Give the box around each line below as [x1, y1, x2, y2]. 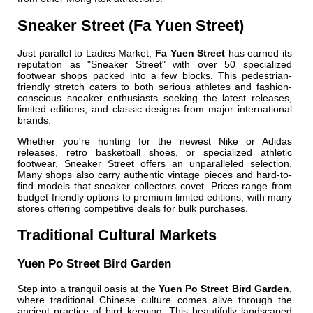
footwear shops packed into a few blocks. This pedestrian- [17, 70, 292, 82]
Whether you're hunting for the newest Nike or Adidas [17, 136, 292, 147]
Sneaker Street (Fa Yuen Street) [17, 17, 244, 35]
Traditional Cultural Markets [17, 226, 217, 245]
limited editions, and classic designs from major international [17, 103, 292, 115]
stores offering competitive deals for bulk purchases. [17, 203, 248, 214]
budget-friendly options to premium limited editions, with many [17, 191, 292, 203]
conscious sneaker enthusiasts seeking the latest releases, [17, 92, 292, 104]
